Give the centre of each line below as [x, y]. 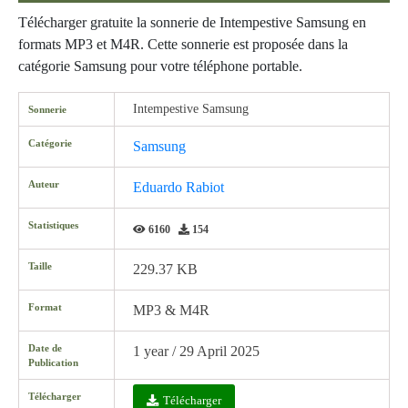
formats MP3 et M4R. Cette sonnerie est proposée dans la [183, 44]
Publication [53, 362]
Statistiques [53, 225]
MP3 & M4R [171, 310]
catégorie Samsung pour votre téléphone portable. [160, 66]
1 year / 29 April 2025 [196, 351]
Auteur [44, 184]
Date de [45, 348]
